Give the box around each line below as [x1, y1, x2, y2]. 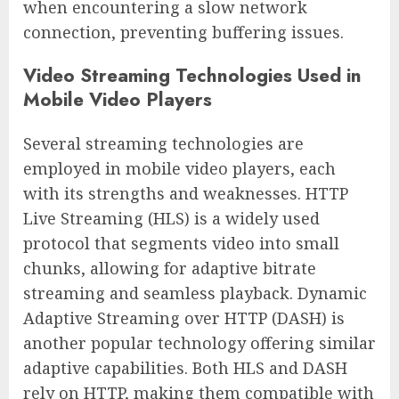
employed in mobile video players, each [23, 157, 336, 179]
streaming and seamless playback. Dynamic [23, 281, 367, 304]
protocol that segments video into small [23, 232, 339, 254]
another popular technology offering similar [23, 331, 376, 354]
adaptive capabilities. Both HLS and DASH [23, 356, 347, 379]
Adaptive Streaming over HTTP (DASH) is [23, 306, 345, 329]
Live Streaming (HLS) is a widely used [23, 207, 320, 229]
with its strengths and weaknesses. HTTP [23, 182, 348, 204]
